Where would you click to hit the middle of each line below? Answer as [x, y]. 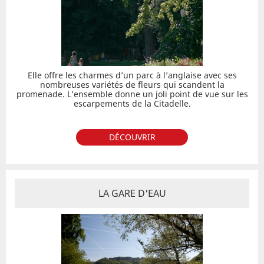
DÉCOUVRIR [132, 137]
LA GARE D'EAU [132, 193]
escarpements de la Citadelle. [132, 103]
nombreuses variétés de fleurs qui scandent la [132, 85]
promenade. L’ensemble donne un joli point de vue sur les [132, 94]
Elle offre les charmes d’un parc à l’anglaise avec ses [132, 75]
